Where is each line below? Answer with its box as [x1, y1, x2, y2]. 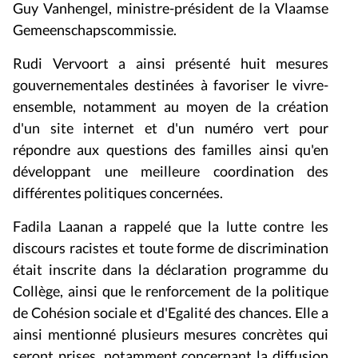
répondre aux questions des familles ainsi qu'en [13, 141, 329, 159]
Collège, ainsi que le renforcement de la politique [13, 282, 329, 300]
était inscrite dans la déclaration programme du [13, 261, 329, 279]
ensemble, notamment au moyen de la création [13, 97, 329, 116]
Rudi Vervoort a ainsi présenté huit [13, 54, 266, 73]
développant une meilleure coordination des [13, 162, 329, 181]
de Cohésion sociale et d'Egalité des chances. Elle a [13, 304, 329, 322]
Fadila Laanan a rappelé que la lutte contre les [13, 217, 329, 236]
